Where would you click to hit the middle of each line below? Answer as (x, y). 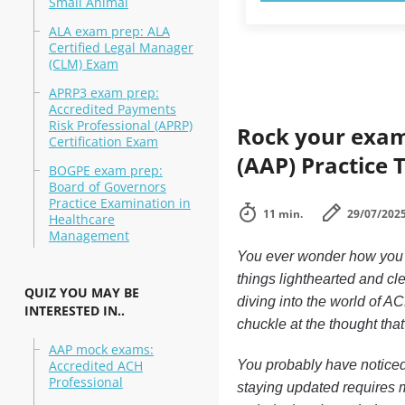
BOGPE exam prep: (105, 170)
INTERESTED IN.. (74, 311)
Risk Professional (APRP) (120, 125)
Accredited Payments (112, 109)
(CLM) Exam (83, 64)
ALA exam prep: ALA (109, 31)
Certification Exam (103, 141)
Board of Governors (107, 187)
